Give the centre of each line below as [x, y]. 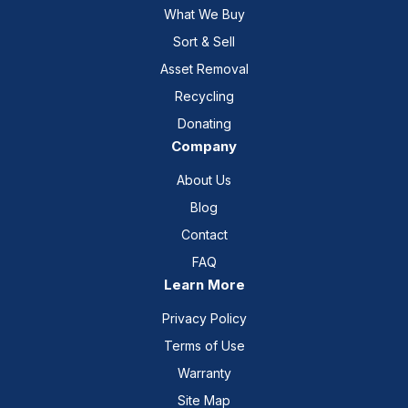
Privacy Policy [204, 318]
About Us [204, 179]
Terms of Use [204, 345]
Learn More [204, 284]
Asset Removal [204, 68]
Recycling [204, 96]
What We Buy [204, 14]
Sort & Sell [204, 41]
